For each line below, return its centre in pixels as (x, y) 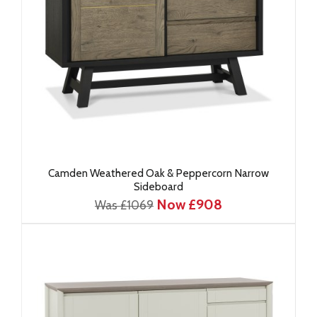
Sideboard (158, 186)
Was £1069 (124, 205)
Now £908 (189, 204)
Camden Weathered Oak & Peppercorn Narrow (158, 173)
